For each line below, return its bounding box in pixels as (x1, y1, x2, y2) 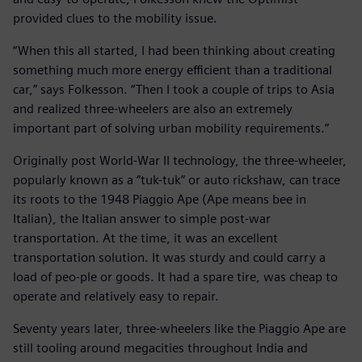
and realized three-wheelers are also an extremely (13, 100, 293, 116)
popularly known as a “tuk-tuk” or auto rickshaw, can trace (13, 171, 340, 187)
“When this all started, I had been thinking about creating (13, 42, 335, 58)
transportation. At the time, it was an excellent (13, 229, 278, 246)
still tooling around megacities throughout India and (13, 339, 308, 356)
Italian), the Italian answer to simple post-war (13, 210, 271, 226)
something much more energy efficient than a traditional (13, 61, 332, 78)
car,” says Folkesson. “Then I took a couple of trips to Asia (13, 81, 335, 97)
